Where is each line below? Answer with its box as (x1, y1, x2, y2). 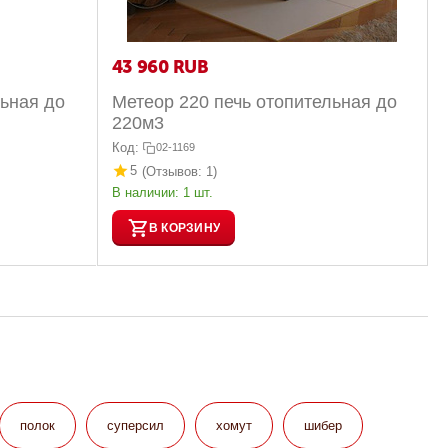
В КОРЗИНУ (148, 220, 220, 235)
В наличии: (111, 185, 179, 201)
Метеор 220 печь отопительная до (111, 92, 397, 112)
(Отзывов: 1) (141, 163, 217, 179)
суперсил (107, 418, 164, 434)
